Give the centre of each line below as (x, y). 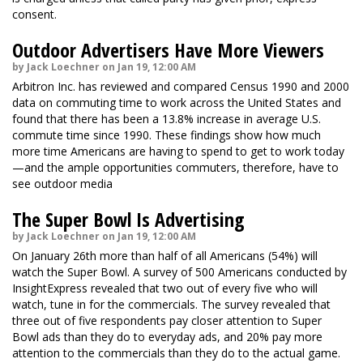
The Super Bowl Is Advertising (128, 219)
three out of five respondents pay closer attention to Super (167, 320)
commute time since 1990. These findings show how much (167, 135)
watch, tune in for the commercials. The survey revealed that (171, 304)
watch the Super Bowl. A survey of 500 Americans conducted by (179, 272)
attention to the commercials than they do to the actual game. (176, 353)
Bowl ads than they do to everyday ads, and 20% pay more (167, 337)
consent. (34, 14)
